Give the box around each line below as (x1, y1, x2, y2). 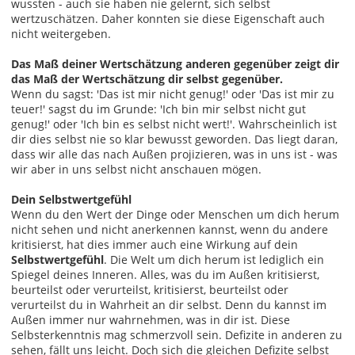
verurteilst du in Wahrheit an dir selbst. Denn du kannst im (11, 296, 326, 312)
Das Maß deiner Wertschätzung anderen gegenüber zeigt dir (11, 55, 339, 71)
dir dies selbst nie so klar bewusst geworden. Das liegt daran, (11, 131, 338, 147)
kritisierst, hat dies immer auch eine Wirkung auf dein (11, 236, 298, 252)
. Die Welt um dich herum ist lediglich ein (104, 251, 324, 267)
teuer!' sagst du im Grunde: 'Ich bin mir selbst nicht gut (11, 101, 306, 116)
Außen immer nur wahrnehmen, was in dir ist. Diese (11, 311, 290, 327)
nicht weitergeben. (11, 25, 111, 41)
